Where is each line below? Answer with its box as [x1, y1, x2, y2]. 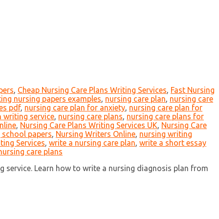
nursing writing [139, 130, 192, 139]
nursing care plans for [127, 112, 204, 121]
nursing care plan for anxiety [24, 103, 125, 112]
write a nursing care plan [49, 138, 135, 148]
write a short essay [139, 138, 206, 148]
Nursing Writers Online [56, 130, 135, 139]
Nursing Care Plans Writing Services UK [20, 121, 157, 130]
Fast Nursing [171, 86, 215, 95]
